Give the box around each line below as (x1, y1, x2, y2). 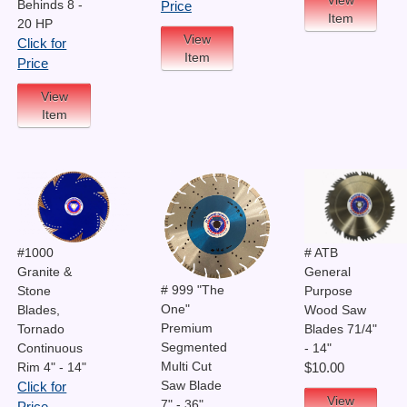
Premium (160, 321, 213, 335)
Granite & (17, 264, 73, 280)
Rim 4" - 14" (17, 360, 87, 375)
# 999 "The (160, 283, 224, 297)
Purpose (303, 283, 352, 299)
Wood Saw (303, 303, 366, 318)
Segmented (160, 340, 227, 354)
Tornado (17, 322, 65, 337)
